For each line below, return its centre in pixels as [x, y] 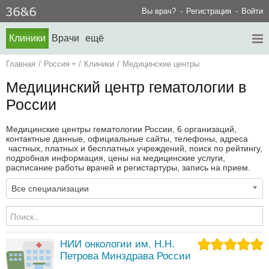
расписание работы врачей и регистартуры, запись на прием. [128, 168]
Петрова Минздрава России [125, 256]
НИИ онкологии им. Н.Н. [117, 244]
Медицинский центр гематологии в [126, 87]
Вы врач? [159, 11]
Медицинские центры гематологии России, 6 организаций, [121, 129]
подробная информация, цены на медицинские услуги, [116, 158]
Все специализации [50, 189]
